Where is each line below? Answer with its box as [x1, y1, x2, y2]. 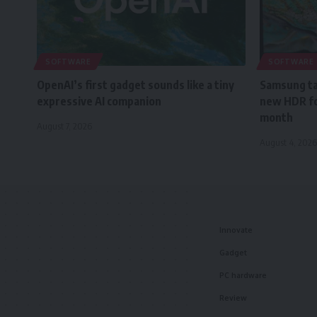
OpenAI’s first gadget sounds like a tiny [37, 78, 234, 92]
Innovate [219, 225, 253, 234]
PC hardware [219, 270, 267, 279]
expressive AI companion [37, 94, 161, 108]
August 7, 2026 [37, 120, 92, 132]
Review [219, 293, 247, 302]
